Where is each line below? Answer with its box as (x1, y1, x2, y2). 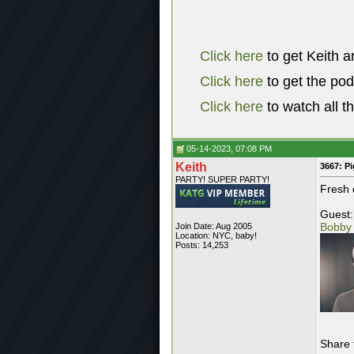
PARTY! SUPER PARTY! (175, 175, 269, 184)
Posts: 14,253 (175, 240, 228, 250)
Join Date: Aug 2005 (175, 221, 252, 231)
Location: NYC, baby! (175, 231, 257, 240)
